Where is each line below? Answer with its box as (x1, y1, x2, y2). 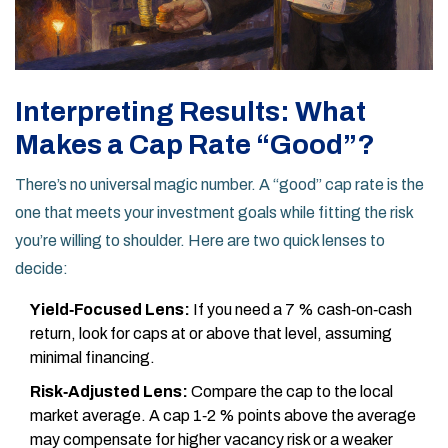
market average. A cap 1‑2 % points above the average (30, 407, 416, 425)
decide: (15, 260, 68, 278)
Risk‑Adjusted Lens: (30, 383, 188, 401)
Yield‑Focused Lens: (30, 301, 190, 319)
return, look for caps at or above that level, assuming (30, 325, 392, 343)
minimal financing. (30, 349, 155, 367)
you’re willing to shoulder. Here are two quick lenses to (15, 232, 385, 250)
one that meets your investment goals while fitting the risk (15, 204, 413, 222)
